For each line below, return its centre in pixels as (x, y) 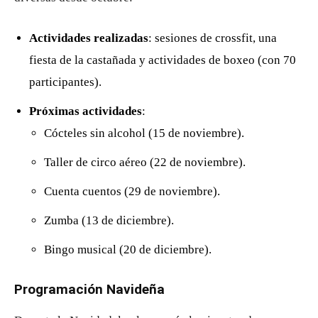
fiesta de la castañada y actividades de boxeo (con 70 (163, 60)
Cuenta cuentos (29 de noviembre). (132, 191)
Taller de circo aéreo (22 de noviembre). (145, 162)
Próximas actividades (86, 111)
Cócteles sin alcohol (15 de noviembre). (144, 133)
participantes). (65, 82)
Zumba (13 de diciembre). (109, 220)
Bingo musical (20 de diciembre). (128, 249)
